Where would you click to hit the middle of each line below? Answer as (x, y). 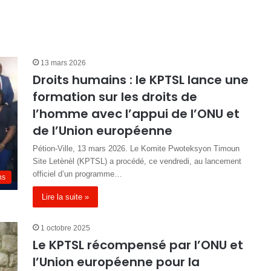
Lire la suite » (65, 197)
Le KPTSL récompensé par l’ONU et (138, 245)
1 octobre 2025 (65, 228)
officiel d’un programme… (77, 174)
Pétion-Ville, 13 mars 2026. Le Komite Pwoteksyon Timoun (136, 149)
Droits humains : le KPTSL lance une (141, 80)
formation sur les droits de (115, 97)
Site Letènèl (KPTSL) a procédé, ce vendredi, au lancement (137, 161)
